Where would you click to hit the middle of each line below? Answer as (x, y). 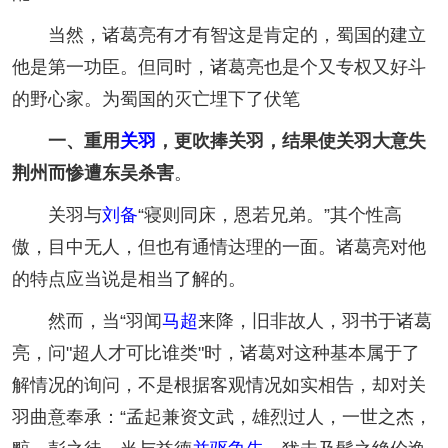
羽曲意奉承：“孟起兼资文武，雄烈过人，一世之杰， (222, 417)
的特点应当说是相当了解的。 (129, 279)
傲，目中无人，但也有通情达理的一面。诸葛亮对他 (219, 247)
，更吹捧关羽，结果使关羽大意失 (291, 141)
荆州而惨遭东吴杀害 (93, 173)
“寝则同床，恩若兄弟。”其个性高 (270, 215)
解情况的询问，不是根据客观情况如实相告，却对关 (219, 385)
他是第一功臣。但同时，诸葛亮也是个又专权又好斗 (219, 67)
